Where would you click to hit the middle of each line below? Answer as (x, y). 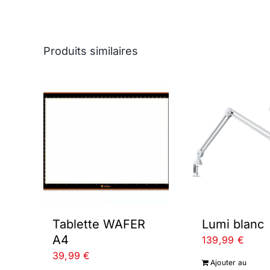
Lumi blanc (233, 224)
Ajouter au (229, 262)
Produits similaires (91, 51)
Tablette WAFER (99, 224)
